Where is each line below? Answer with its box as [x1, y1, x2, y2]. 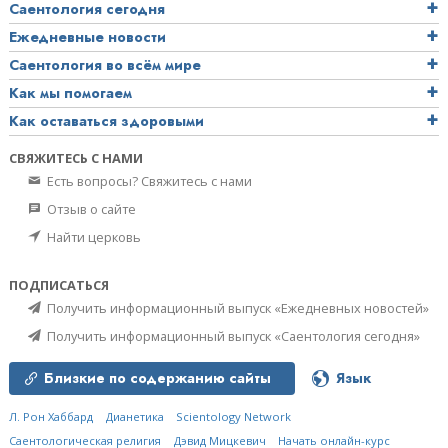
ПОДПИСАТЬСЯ [9, 276, 109, 295]
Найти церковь [44, 228, 141, 247]
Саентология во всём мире [9, 55, 201, 76]
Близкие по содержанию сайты [44, 368, 271, 389]
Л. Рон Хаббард [9, 409, 93, 425]
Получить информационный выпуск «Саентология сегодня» [44, 327, 420, 346]
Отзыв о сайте [44, 200, 136, 219]
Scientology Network [176, 409, 292, 425]
